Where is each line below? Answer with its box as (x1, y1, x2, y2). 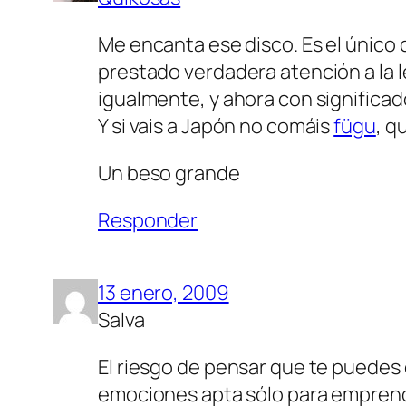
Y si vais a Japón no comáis (98, 111, 334, 140)
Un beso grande (98, 159, 240, 187)
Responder (98, 206, 198, 234)
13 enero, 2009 (98, 278, 229, 306)
